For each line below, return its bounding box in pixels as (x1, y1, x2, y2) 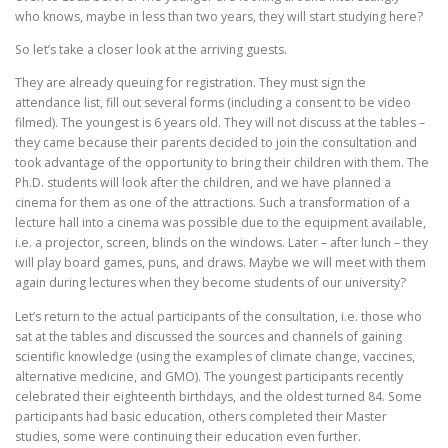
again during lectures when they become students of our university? (15, 274, 406, 292)
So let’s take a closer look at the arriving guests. (15, 41, 287, 59)
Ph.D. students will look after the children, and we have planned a (15, 174, 391, 192)
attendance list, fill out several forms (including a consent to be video (15, 94, 411, 112)
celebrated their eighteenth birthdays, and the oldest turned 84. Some (15, 387, 422, 405)
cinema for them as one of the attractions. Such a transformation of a (15, 194, 410, 212)
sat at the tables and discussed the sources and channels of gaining (15, 327, 402, 345)
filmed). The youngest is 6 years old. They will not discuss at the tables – (15, 114, 425, 132)
